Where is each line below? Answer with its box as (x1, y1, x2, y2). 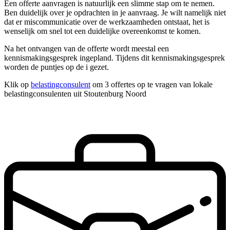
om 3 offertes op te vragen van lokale (90, 80, 213, 89)
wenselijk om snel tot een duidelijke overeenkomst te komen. (4, 27, 201, 36)
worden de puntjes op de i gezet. (4, 63, 109, 72)
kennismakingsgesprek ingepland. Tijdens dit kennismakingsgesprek (4, 53, 225, 63)
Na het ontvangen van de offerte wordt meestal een (4, 44, 169, 53)
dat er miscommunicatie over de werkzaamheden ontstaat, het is (4, 17, 209, 27)
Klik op (4, 80, 31, 89)
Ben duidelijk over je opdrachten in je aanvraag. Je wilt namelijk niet (4, 8, 226, 17)
